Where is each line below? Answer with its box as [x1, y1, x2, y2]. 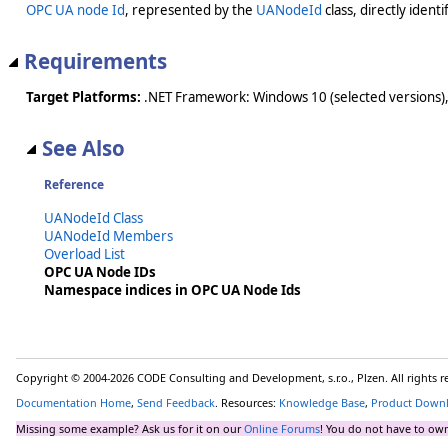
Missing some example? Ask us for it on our [16, 421, 244, 437]
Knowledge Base [279, 395, 365, 411]
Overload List [44, 244, 125, 263]
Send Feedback [137, 395, 215, 411]
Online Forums [244, 421, 320, 437]
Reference [44, 175, 104, 193]
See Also [42, 134, 125, 163]
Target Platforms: [26, 88, 141, 107]
